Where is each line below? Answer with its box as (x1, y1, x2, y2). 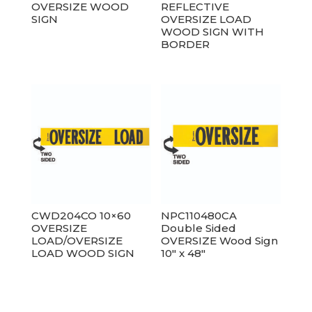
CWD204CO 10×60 (31, 208, 131, 222)
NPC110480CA (161, 208, 237, 222)
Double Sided (161, 221, 237, 235)
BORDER (161, 37, 210, 51)
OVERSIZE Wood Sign (161, 233, 279, 247)
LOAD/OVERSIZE (31, 233, 123, 247)
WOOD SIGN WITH (161, 24, 265, 38)
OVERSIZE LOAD (161, 12, 252, 26)
